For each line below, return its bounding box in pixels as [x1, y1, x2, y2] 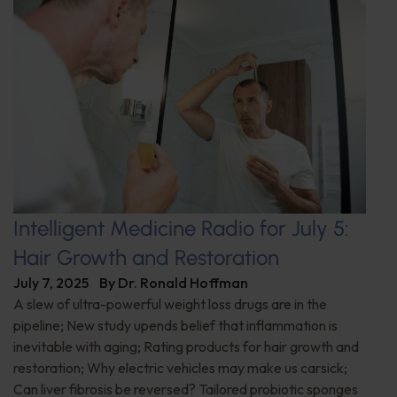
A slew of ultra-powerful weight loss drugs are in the [13, 294, 327, 313]
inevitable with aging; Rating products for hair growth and [13, 337, 359, 355]
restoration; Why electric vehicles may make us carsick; [13, 358, 347, 377]
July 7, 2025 [13, 273, 89, 292]
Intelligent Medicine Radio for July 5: [13, 214, 349, 241]
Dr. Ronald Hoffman [118, 273, 248, 292]
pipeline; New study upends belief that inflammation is [13, 315, 338, 334]
